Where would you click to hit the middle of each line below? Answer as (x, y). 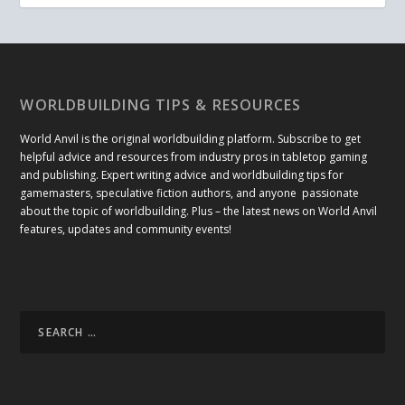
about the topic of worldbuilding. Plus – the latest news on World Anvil (199, 212)
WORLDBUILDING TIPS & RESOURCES (161, 105)
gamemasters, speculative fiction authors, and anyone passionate (190, 193)
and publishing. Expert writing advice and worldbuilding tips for (182, 175)
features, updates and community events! (126, 230)
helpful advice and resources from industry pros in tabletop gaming (194, 157)
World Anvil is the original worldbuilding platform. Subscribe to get (191, 139)
